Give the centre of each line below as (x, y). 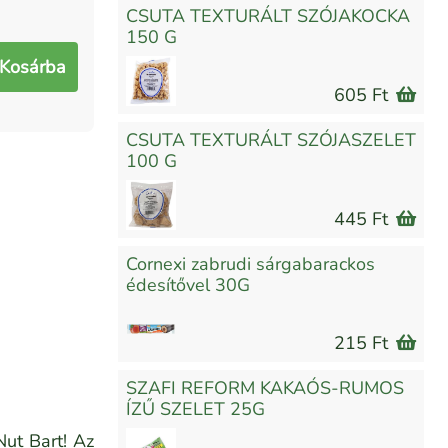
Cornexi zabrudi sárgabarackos (250, 264)
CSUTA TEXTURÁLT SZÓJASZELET (271, 140)
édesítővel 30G (188, 285)
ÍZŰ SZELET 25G (195, 409)
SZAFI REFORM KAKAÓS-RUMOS (265, 388)
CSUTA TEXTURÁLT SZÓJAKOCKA (268, 16)
